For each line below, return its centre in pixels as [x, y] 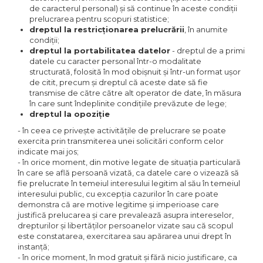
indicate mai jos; [48, 151]
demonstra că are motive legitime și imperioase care [118, 204]
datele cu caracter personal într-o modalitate [115, 61]
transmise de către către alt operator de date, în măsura [135, 93]
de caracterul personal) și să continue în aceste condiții [133, 8]
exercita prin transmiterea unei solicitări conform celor [121, 141]
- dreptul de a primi [208, 50]
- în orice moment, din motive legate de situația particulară [129, 162]
